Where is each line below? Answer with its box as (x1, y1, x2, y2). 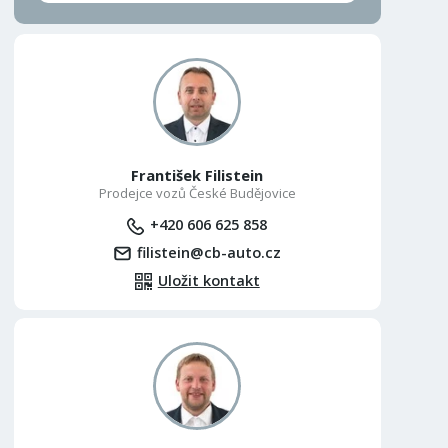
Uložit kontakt (157, 269, 260, 290)
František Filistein (131, 165, 264, 186)
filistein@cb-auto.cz (136, 241, 281, 262)
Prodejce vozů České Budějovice (98, 184, 296, 203)
